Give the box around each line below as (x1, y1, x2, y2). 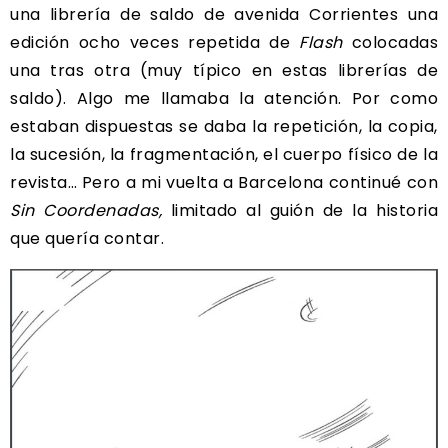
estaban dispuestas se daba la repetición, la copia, (10, 114, 438, 138)
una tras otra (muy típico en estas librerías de (10, 58, 438, 82)
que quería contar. (10, 226, 164, 250)
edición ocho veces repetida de (10, 30, 299, 54)
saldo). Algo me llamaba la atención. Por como (10, 86, 438, 110)
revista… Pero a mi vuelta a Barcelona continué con (10, 170, 438, 194)
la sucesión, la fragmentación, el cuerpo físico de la (10, 142, 438, 166)
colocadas (342, 30, 438, 54)
